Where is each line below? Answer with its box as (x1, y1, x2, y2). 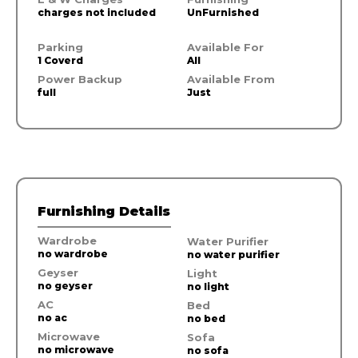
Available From (187, 72, 275, 86)
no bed (187, 312, 225, 324)
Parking (38, 40, 83, 54)
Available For (187, 40, 264, 54)
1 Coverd (38, 54, 83, 66)
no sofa (187, 344, 229, 356)
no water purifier (187, 248, 280, 261)
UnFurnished (187, 6, 259, 18)
